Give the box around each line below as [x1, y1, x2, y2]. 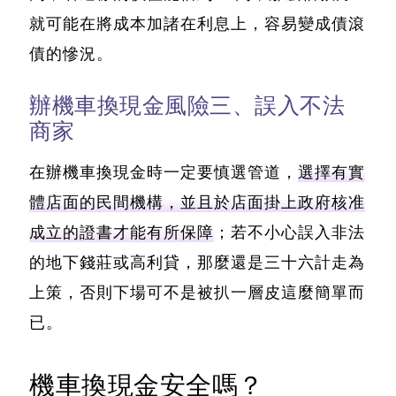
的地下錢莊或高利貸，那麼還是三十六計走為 [29, 253, 365, 273]
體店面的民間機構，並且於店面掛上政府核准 [29, 193, 365, 213]
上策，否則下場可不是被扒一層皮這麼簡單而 [29, 283, 365, 303]
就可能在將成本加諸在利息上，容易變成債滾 [29, 14, 365, 34]
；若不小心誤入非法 [214, 223, 365, 243]
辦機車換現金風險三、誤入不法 [29, 92, 345, 120]
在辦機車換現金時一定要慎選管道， [29, 163, 298, 183]
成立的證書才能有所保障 [29, 223, 214, 243]
